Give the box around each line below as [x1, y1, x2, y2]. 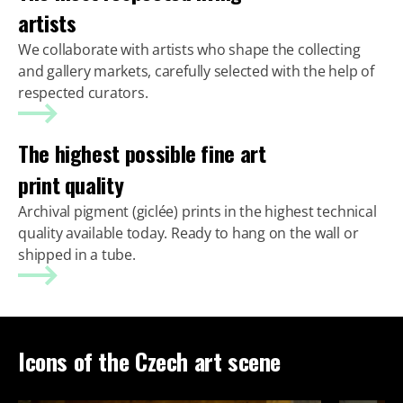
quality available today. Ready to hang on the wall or [18, 222, 359, 243]
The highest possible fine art [18, 136, 266, 169]
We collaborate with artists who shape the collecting [18, 39, 361, 59]
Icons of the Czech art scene [18, 343, 282, 379]
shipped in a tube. [18, 244, 136, 264]
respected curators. [18, 82, 148, 103]
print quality [18, 167, 124, 201]
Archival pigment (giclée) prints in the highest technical [18, 201, 377, 221]
